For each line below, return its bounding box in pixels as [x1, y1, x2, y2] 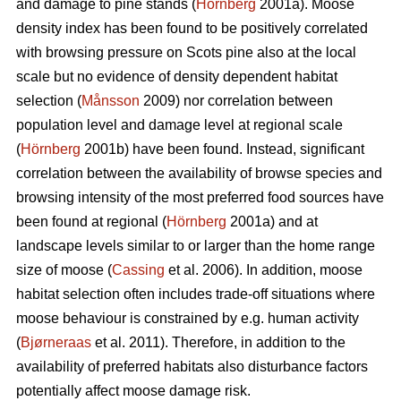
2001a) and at [226, 214, 318, 230]
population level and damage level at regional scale [16, 117, 343, 133]
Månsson [81, 93, 140, 109]
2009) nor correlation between [140, 93, 333, 109]
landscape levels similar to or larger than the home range [16, 238, 375, 254]
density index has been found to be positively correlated [16, 21, 368, 37]
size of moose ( [16, 262, 112, 278]
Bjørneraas [21, 335, 91, 351]
